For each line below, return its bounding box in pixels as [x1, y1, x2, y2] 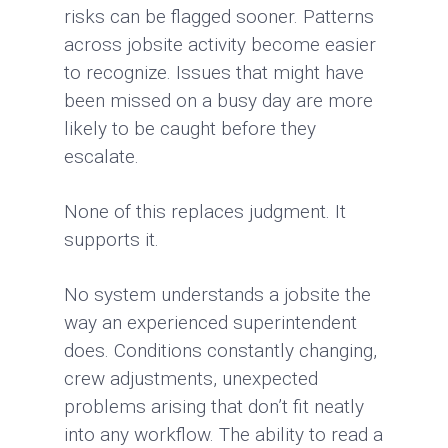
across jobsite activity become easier [64, 33, 376, 56]
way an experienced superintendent [64, 311, 357, 334]
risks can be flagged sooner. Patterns [64, 5, 374, 28]
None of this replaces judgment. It [64, 200, 346, 223]
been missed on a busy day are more [64, 89, 373, 112]
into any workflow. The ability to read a [64, 423, 383, 446]
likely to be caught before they [64, 117, 316, 140]
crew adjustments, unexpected [64, 367, 318, 390]
